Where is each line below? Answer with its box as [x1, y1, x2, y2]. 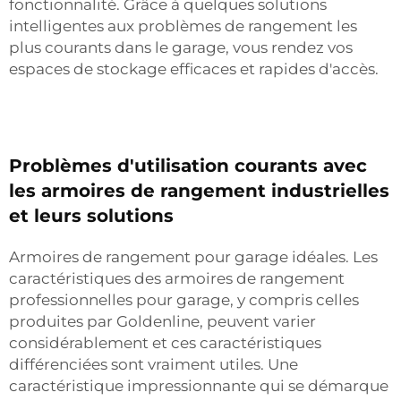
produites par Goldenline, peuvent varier [9, 312, 316, 330]
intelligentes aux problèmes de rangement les [9, 17, 357, 35]
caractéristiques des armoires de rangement [9, 269, 345, 287]
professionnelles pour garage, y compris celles [9, 291, 359, 309]
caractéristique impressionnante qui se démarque [9, 377, 388, 395]
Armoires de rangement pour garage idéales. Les [9, 248, 378, 266]
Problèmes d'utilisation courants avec [9, 155, 367, 176]
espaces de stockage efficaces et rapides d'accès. [9, 60, 379, 78]
